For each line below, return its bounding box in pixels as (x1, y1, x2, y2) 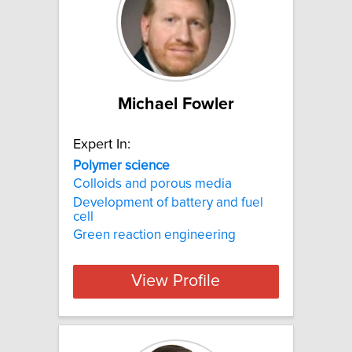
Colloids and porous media (73, 177, 232, 192)
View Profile (131, 273, 221, 291)
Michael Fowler (118, 95, 234, 113)
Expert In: (73, 137, 130, 152)
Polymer (73, 158, 122, 173)
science (125, 158, 170, 173)
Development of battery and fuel (73, 195, 263, 210)
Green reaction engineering (73, 227, 236, 242)
